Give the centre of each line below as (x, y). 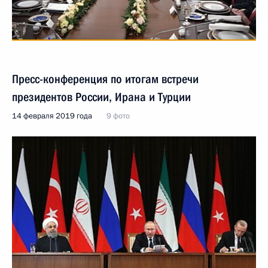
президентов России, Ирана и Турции (101, 97)
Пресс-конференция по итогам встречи (105, 79)
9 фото (118, 116)
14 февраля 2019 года (52, 116)
